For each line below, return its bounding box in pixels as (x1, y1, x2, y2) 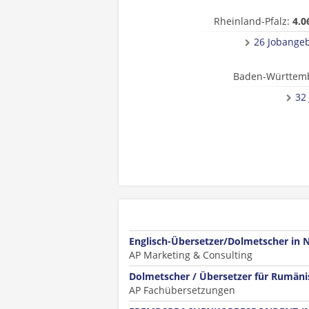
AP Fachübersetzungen (129, 283, 235, 297)
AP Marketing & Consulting (129, 248, 252, 261)
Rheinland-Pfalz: (214, 14, 292, 28)
